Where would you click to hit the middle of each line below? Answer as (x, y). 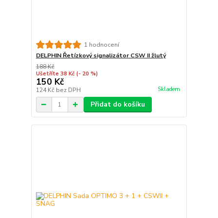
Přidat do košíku (118, 105)
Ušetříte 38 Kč (55, 74)
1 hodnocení (101, 45)
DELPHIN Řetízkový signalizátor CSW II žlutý (101, 56)
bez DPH (68, 90)
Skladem (169, 89)
